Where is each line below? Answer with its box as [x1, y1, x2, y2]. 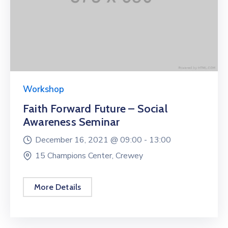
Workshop [23, 83, 64, 96]
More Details [34, 182, 81, 192]
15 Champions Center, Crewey [35, 150, 143, 162]
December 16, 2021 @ [35, 134, 120, 146]
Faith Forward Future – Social [23, 102, 167, 116]
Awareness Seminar [23, 115, 120, 129]
